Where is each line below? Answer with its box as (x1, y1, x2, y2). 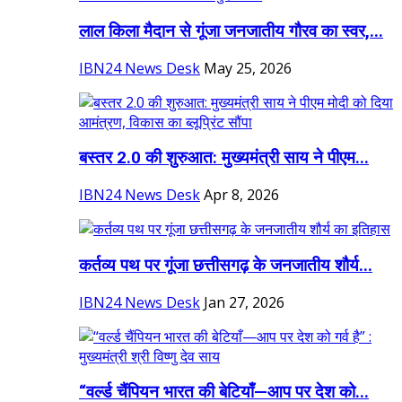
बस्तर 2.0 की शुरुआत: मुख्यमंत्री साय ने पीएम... (79, 148, 369, 169)
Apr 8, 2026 (204, 185, 279, 205)
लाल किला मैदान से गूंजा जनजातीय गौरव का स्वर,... (79, 22, 383, 42)
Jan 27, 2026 (204, 292, 284, 312)
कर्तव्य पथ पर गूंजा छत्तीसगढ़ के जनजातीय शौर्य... (79, 255, 372, 275)
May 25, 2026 (204, 57, 292, 78)
